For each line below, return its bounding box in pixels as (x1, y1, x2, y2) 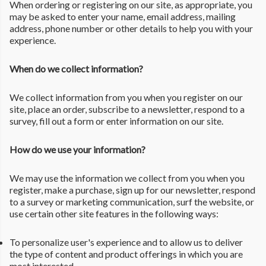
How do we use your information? (9, 143, 145, 155)
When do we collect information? (9, 62, 143, 74)
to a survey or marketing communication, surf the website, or (9, 195, 254, 207)
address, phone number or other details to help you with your (9, 22, 253, 34)
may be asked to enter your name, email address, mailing (9, 10, 236, 22)
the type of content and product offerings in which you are (9, 248, 243, 259)
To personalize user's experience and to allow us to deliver (9, 236, 243, 248)
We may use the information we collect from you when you (9, 172, 245, 183)
